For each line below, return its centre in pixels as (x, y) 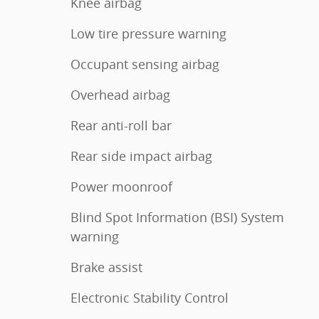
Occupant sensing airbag (145, 64)
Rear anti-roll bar (121, 125)
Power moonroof (121, 186)
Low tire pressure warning (148, 33)
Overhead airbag (120, 94)
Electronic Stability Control (150, 297)
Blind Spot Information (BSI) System (177, 217)
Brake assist (106, 267)
